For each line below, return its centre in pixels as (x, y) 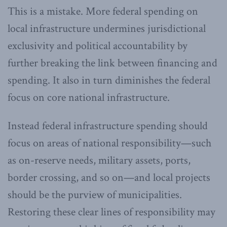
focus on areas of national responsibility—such (109, 143)
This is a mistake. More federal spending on (103, 11)
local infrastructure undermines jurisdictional (107, 28)
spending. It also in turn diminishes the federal (109, 80)
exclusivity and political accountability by (98, 46)
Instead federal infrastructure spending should (108, 126)
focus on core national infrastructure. (89, 97)
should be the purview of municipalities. (95, 195)
